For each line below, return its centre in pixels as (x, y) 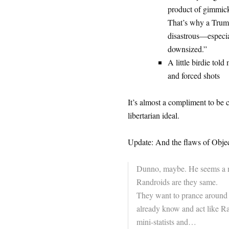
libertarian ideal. (153, 115)
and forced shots (193, 75)
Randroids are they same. (177, 182)
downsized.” (187, 49)
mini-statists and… (166, 222)
